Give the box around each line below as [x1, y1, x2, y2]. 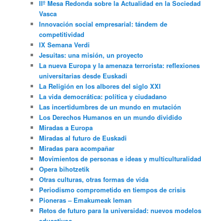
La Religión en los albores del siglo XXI [39, 81, 161, 91]
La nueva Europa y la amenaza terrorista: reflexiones [39, 60, 200, 70]
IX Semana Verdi [39, 39, 90, 49]
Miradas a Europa [39, 122, 93, 132]
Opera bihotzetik [39, 164, 90, 174]
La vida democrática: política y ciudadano [39, 91, 167, 101]
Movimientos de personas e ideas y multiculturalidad [39, 153, 202, 163]
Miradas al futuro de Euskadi [39, 133, 127, 143]
